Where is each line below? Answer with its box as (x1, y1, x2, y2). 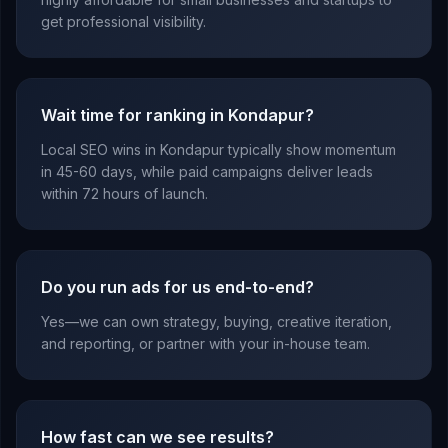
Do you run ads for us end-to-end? (41, 277, 314, 298)
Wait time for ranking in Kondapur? (41, 105, 314, 126)
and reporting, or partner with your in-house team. (41, 335, 370, 353)
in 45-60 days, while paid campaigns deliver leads (41, 163, 373, 181)
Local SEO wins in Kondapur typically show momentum (41, 141, 396, 159)
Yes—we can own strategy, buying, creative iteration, (41, 313, 392, 331)
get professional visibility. (41, 13, 206, 31)
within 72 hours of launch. (41, 185, 208, 203)
